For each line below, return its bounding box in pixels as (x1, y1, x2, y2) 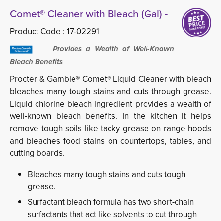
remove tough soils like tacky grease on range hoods (10, 122, 211, 134)
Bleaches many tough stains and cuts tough (28, 168, 185, 180)
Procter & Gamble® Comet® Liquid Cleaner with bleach (10, 73, 211, 85)
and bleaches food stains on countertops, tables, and (10, 135, 211, 147)
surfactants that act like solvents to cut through (28, 208, 197, 220)
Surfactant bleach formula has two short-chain (28, 196, 194, 208)
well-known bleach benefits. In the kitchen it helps (10, 110, 211, 122)
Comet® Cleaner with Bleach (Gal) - (10, 6, 168, 21)
